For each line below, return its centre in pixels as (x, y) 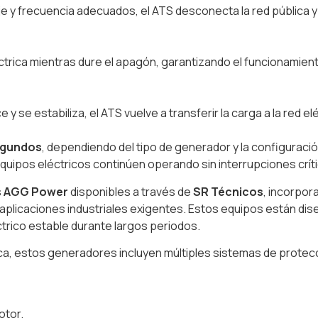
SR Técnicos (228, 191)
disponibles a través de (131, 191)
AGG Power (36, 191)
